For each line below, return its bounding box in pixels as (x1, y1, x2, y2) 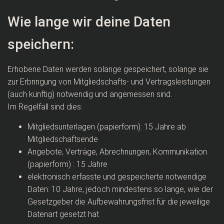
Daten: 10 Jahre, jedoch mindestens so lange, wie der (27, 184, 213, 194)
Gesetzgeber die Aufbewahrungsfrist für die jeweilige (27, 197, 210, 206)
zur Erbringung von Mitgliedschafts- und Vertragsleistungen (7, 77, 210, 86)
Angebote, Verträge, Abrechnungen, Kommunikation (27, 147, 207, 156)
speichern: (7, 36, 74, 52)
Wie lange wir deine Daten (7, 13, 170, 30)
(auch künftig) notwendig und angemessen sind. (7, 89, 172, 99)
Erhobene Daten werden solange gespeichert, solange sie (7, 64, 208, 74)
